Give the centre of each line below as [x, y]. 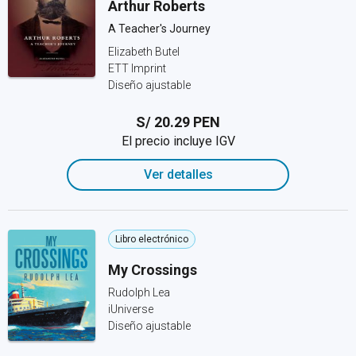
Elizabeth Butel [144, 52]
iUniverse [131, 309]
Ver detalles [178, 174]
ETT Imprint [137, 68]
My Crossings [153, 270]
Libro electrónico [152, 239]
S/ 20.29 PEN [178, 122]
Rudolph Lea [139, 292]
